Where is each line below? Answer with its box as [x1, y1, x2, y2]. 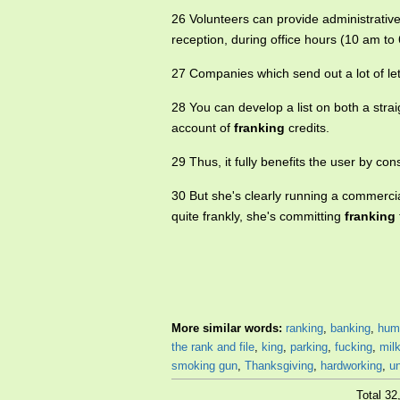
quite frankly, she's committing [171, 209, 345, 223]
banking [330, 321, 371, 335]
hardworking [321, 359, 382, 372]
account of [171, 121, 234, 135]
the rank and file [171, 340, 254, 354]
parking [290, 340, 328, 354]
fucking [335, 340, 372, 354]
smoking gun [171, 359, 237, 372]
